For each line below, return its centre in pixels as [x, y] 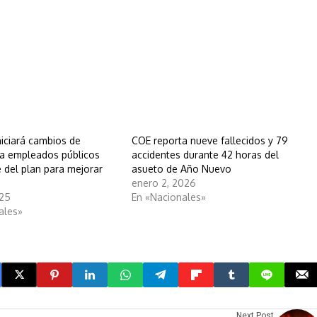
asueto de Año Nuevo [181, 168]
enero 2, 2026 [163, 183]
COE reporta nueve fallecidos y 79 [209, 140]
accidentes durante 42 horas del [205, 154]
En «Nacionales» [168, 197]
